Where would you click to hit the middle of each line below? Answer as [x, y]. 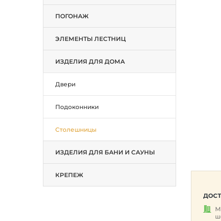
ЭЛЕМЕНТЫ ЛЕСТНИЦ [91, 39]
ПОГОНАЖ [72, 16]
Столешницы [76, 129]
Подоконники [77, 107]
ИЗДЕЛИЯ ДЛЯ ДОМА [90, 61]
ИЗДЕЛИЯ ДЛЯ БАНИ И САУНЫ [105, 152]
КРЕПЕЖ [69, 175]
